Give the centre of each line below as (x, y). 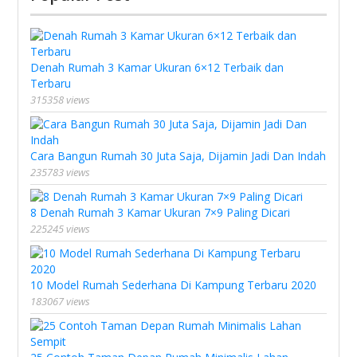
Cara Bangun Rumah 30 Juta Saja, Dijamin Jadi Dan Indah (178, 156)
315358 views (61, 100)
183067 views (61, 301)
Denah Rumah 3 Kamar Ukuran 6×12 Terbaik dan (157, 67)
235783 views (61, 172)
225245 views (61, 229)
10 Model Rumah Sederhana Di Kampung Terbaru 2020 (174, 285)
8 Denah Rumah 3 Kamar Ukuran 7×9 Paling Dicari (161, 212)
